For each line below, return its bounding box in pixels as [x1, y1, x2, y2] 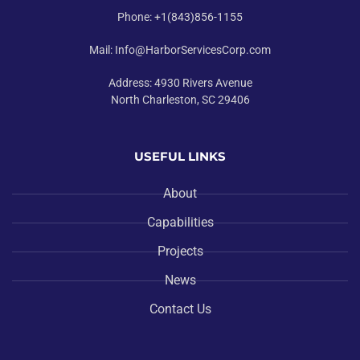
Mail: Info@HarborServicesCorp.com [89, 43, 271, 56]
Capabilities [146, 215, 214, 230]
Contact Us [149, 301, 211, 317]
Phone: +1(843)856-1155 [117, 10, 243, 23]
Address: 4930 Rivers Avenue [108, 76, 252, 89]
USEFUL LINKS [134, 149, 226, 164]
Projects [157, 243, 203, 259]
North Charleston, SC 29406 [110, 93, 250, 106]
